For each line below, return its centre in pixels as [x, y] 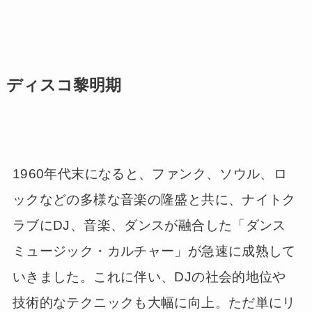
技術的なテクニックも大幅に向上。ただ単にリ [154, 302]
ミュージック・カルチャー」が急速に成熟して [154, 251]
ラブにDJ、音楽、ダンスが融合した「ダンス [149, 225]
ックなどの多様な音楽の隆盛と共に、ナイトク [154, 199]
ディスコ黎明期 [63, 85]
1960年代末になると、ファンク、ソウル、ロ [150, 173]
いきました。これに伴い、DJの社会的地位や [149, 276]
